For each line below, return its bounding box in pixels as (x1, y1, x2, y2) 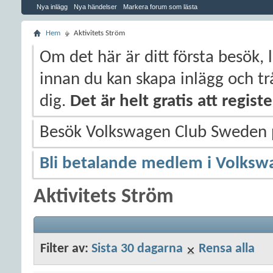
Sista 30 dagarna (91, 243, 183, 255)
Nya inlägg (37, 3, 68, 10)
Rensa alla (199, 243, 255, 255)
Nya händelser (74, 3, 117, 10)
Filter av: (40, 243, 91, 255)
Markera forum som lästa (123, 3, 197, 10)
